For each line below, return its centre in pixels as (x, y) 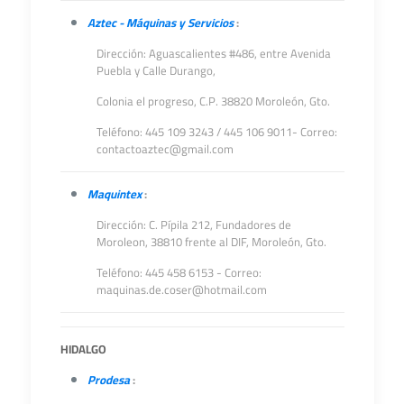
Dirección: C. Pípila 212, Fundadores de (193, 225)
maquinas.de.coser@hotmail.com (181, 289)
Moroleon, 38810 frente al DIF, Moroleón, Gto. (211, 242)
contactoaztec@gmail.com (165, 149)
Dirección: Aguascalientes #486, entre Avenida (213, 53)
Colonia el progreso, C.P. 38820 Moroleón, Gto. (213, 101)
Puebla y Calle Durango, (156, 70)
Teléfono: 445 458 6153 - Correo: (179, 272)
